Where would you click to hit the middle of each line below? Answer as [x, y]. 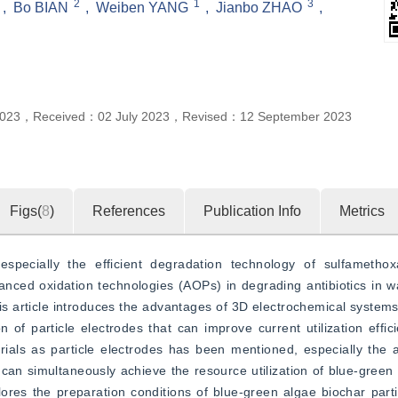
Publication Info [252, 211]
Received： [65, 116]
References [129, 211]
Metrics [362, 211]
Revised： [211, 116]
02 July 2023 [134, 116]
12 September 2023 [296, 116]
